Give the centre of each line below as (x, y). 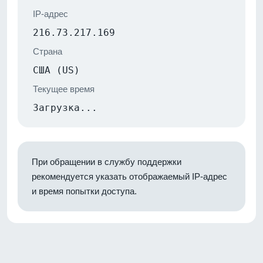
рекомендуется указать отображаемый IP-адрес (129, 176)
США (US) (56, 70)
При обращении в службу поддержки (107, 161)
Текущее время (64, 89)
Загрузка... (65, 107)
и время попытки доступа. (84, 191)
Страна (48, 51)
